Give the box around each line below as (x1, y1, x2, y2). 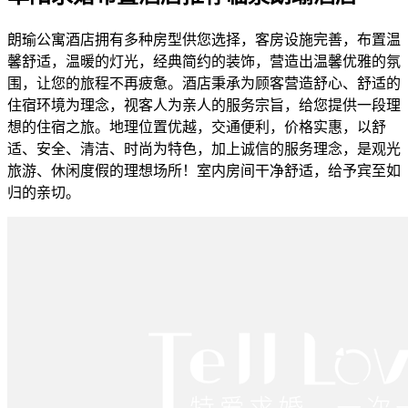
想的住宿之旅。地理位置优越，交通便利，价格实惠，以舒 (7, 118, 386, 135)
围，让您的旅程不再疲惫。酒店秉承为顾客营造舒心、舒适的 (7, 75, 401, 91)
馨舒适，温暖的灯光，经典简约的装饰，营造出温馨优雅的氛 (7, 53, 401, 69)
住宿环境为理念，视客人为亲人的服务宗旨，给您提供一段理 (7, 97, 401, 113)
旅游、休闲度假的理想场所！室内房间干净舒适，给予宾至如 (7, 162, 401, 178)
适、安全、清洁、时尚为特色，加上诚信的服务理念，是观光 (7, 140, 401, 157)
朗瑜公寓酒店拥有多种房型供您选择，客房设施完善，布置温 (7, 31, 401, 47)
